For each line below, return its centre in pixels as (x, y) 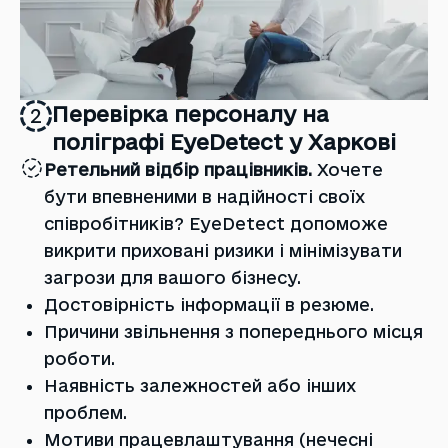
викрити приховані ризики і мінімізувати (223, 250)
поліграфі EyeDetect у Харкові (224, 141)
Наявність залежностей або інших (200, 385)
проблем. (85, 412)
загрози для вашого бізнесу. (172, 277)
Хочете (350, 169)
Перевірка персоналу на (190, 113)
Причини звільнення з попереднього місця (233, 331)
